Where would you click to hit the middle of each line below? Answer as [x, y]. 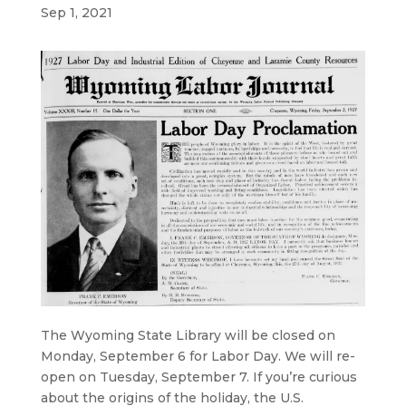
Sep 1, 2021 [76, 13]
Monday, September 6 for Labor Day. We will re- [198, 357]
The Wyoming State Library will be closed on [188, 336]
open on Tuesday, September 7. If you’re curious [198, 377]
